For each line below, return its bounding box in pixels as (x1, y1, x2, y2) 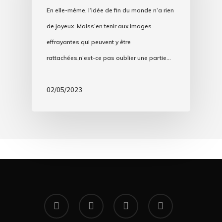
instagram (148, 194, 180, 203)
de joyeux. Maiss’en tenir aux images (47, 22, 152, 30)
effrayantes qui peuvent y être (47, 38, 131, 46)
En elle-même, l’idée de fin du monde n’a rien (47, 6, 174, 14)
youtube (78, 194, 105, 203)
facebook (44, 194, 73, 203)
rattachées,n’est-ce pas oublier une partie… (47, 54, 171, 61)
